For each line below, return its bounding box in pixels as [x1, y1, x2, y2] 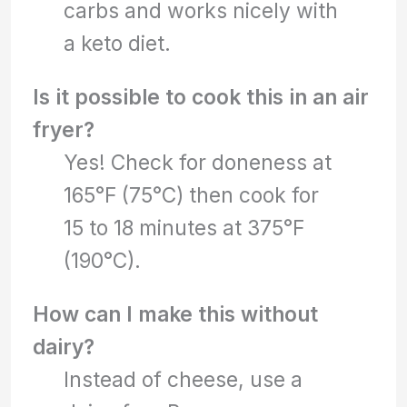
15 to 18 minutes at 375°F [64, 215, 305, 241]
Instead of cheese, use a [64, 366, 303, 392]
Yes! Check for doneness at [64, 150, 333, 175]
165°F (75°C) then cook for [64, 183, 320, 208]
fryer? [33, 117, 95, 143]
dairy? [33, 333, 95, 359]
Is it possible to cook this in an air [33, 84, 370, 110]
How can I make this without [33, 301, 319, 326]
